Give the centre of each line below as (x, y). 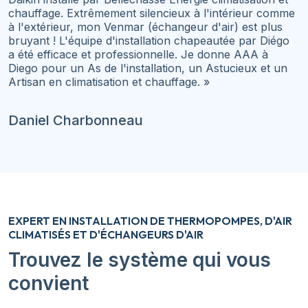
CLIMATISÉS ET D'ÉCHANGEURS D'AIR (106, 234)
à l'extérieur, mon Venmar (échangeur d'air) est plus (145, 26)
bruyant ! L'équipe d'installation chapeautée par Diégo (149, 40)
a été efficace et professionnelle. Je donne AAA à (138, 54)
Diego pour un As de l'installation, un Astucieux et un (148, 68)
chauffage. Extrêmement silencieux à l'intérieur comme (152, 13)
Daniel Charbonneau (76, 120)
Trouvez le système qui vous (140, 260)
